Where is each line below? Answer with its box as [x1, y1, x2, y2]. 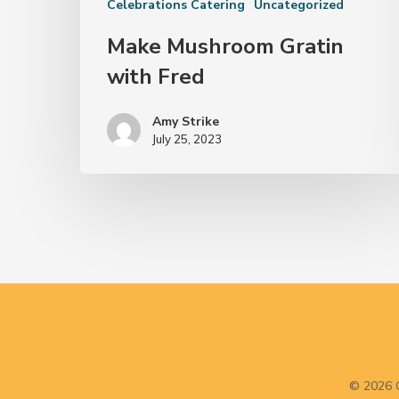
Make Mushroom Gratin [107, 32, 344, 61]
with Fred [107, 62, 205, 92]
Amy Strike [152, 113, 219, 131]
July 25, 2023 [152, 132, 222, 147]
